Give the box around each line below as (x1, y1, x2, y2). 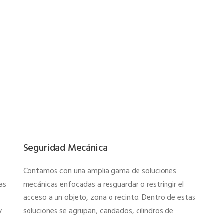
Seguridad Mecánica (23, 140, 108, 156)
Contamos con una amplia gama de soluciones (23, 165, 177, 178)
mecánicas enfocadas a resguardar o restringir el (23, 178, 184, 191)
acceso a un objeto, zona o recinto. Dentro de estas (23, 191, 196, 204)
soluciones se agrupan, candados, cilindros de (23, 204, 174, 218)
